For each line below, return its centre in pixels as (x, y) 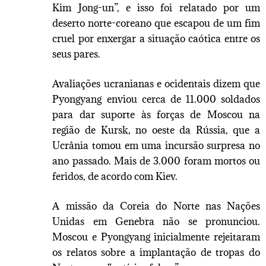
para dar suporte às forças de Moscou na (156, 114)
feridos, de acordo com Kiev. (115, 176)
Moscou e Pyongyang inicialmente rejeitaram (156, 237)
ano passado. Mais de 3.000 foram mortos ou (156, 161)
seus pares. (77, 54)
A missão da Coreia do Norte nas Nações (156, 206)
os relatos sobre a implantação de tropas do (156, 252)
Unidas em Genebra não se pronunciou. (156, 221)
